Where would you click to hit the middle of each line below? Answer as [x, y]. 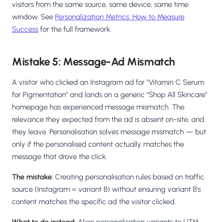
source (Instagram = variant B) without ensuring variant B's [106, 190]
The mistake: [32, 177]
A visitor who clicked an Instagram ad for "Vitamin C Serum [108, 83]
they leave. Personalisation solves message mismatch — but [109, 132]
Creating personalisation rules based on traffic [129, 177]
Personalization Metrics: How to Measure [120, 17]
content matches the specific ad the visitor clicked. [94, 202]
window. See [33, 17]
